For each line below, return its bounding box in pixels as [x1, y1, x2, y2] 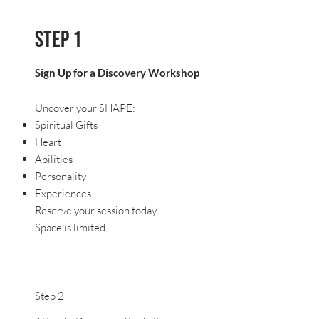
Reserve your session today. [34, 204, 158, 218]
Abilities [34, 152, 73, 167]
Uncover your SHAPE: [34, 101, 135, 115]
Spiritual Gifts [34, 118, 98, 132]
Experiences [34, 187, 91, 201]
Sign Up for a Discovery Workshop [34, 66, 199, 80]
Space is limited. [34, 221, 108, 235]
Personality [34, 169, 86, 184]
